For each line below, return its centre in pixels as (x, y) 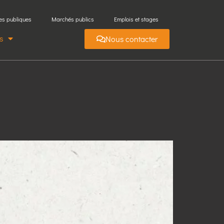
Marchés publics (73, 19)
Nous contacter (131, 39)
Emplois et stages (136, 19)
